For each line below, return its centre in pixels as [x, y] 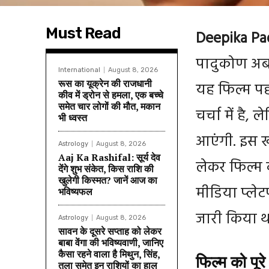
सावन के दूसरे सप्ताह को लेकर [110, 231]
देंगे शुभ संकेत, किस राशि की [106, 168]
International [79, 70]
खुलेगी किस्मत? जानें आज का [108, 180]
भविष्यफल [75, 191]
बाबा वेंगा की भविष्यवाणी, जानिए [111, 242]
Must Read [83, 33]
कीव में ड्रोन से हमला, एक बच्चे [111, 95]
